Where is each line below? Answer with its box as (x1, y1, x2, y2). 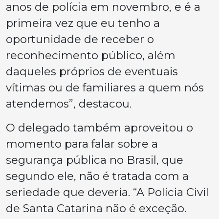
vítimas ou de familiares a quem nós (6, 81, 204, 95)
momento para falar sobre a (6, 137, 158, 151)
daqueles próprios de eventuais (6, 65, 178, 79)
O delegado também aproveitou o (6, 121, 193, 135)
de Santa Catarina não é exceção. (6, 201, 186, 216)
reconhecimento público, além (6, 48, 175, 63)
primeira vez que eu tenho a (6, 16, 160, 30)
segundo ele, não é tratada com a (6, 169, 189, 183)
